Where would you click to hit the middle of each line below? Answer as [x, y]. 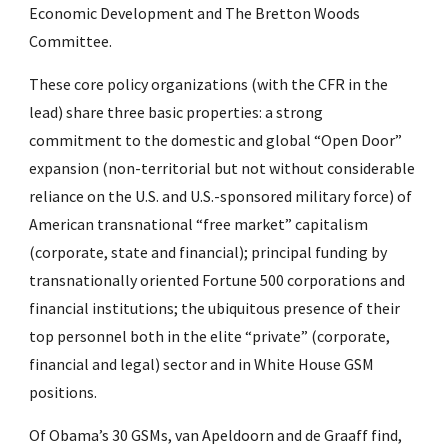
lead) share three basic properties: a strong [176, 112]
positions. [63, 392]
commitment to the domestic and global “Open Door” [216, 140]
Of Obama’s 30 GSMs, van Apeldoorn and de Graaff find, [216, 435]
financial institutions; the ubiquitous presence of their [215, 308]
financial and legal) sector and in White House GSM [202, 364]
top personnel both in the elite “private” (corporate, [210, 336]
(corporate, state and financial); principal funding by [208, 252]
